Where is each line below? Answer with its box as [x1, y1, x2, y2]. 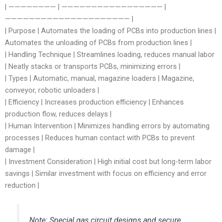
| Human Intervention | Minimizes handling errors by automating [5, 121, 210, 131]
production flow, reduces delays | [5, 110, 111, 119]
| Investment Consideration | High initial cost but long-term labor [5, 157, 212, 166]
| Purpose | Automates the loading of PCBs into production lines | [5, 26, 216, 36]
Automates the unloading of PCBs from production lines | [5, 38, 192, 48]
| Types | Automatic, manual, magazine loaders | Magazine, [5, 74, 194, 83]
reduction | [5, 181, 39, 190]
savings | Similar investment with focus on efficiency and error [5, 169, 207, 178]
